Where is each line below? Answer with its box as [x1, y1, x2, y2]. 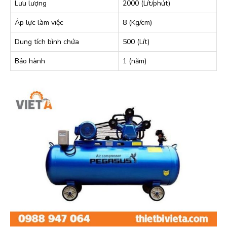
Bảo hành [15, 56, 45, 66]
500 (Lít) [123, 37, 149, 47]
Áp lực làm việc [15, 18, 63, 27]
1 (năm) [123, 56, 146, 66]
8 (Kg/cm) [123, 18, 152, 27]
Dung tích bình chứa [15, 37, 79, 47]
